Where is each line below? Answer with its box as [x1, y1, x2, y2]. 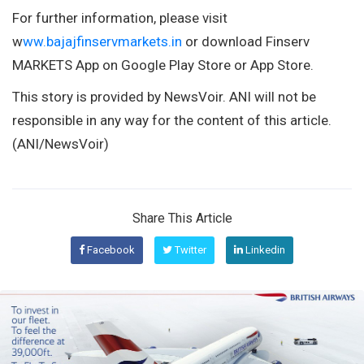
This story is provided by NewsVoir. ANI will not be [12, 88, 316, 105]
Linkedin [243, 243, 285, 256]
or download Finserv [182, 32, 310, 50]
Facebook [84, 243, 135, 256]
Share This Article [132, 210, 232, 226]
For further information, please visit [12, 9, 227, 26]
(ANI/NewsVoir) [12, 135, 109, 152]
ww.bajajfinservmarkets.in [23, 32, 182, 50]
